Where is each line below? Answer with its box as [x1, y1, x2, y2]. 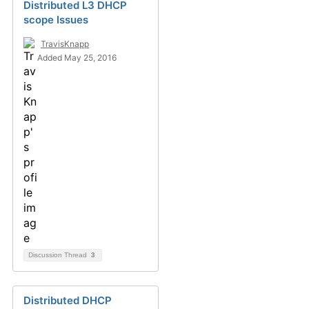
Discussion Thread [28, 251, 89, 259]
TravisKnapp [41, 39, 89, 50]
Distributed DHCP [23, 294, 112, 308]
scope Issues [23, 13, 88, 27]
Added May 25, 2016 [37, 52, 117, 63]
